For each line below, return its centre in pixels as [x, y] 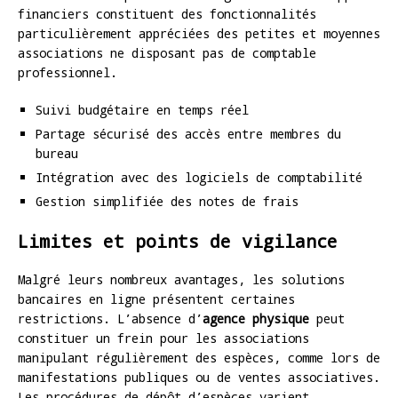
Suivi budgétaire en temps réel [142, 109]
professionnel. [68, 72]
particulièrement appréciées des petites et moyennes [199, 33]
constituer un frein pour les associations [163, 338]
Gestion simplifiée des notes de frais [167, 201]
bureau [57, 153]
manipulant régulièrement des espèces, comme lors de [199, 357]
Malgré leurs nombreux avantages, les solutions [181, 279]
